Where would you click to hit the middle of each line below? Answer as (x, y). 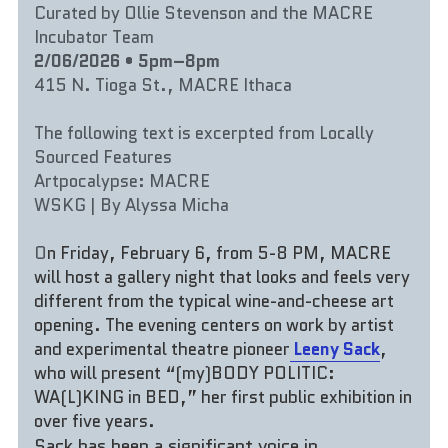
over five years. (95, 420)
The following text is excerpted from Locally (204, 132)
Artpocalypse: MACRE (122, 180)
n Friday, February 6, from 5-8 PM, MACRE (219, 252)
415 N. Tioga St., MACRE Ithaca (163, 84)
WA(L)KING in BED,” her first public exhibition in (223, 396)
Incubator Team (94, 36)
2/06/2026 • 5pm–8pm (127, 60)
